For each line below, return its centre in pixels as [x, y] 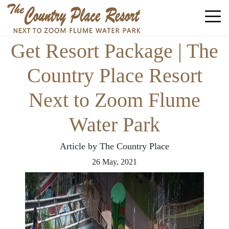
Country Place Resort [114, 75]
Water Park [114, 124]
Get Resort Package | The [114, 51]
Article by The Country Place [114, 146]
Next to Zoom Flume [114, 100]
